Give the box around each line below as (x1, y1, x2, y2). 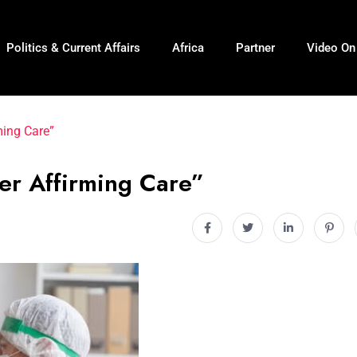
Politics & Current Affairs (6, 41, 140, 55)
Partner (235, 41, 275, 55)
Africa (171, 41, 204, 55)
